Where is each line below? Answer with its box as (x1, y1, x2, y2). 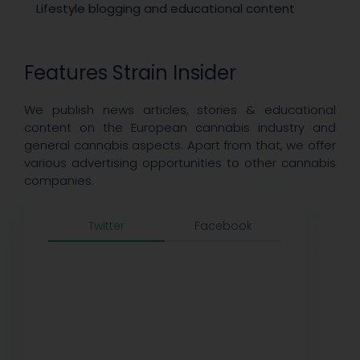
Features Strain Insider (24, 59, 236, 86)
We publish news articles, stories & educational (24, 101, 336, 119)
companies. (24, 172, 94, 190)
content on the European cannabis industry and (24, 119, 336, 137)
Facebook (194, 218, 252, 235)
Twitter (88, 218, 125, 235)
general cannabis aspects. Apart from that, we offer (24, 137, 336, 154)
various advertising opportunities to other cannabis (24, 154, 336, 172)
